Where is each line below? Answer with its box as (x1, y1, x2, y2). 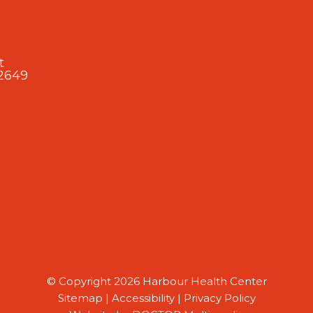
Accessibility (111, 291, 175, 305)
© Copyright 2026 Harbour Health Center (46, 274, 267, 288)
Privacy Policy (183, 291, 256, 305)
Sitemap (57, 291, 103, 305)
